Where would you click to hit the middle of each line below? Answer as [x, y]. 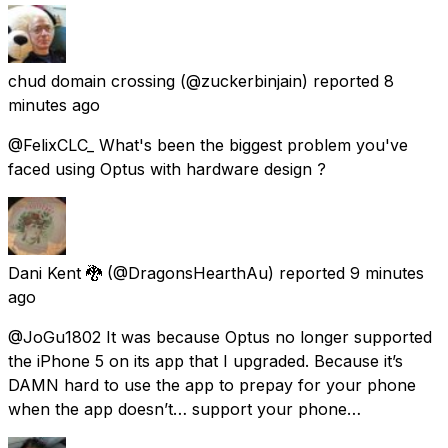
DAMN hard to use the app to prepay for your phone [212, 384]
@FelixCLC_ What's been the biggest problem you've [208, 144]
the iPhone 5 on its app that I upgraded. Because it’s [205, 360]
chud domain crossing [91, 80]
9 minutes [387, 272]
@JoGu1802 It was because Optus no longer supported [220, 336]
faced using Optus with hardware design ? [167, 168]
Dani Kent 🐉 [55, 272]
